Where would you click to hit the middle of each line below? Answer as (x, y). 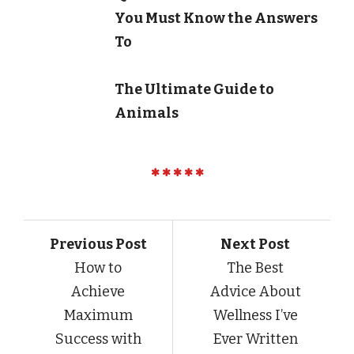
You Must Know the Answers (216, 18)
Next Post (256, 244)
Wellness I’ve (255, 315)
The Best (256, 267)
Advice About (255, 291)
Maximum (98, 315)
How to (98, 267)
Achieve (98, 291)
